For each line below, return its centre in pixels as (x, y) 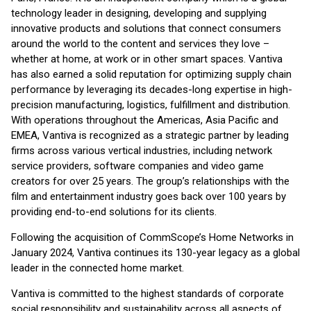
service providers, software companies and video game (137, 166)
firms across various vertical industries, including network (142, 151)
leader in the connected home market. (98, 268)
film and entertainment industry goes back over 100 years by (149, 196)
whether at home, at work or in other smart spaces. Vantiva (147, 59)
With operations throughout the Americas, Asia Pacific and (145, 120)
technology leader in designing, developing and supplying (139, 13)
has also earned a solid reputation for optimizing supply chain (151, 74)
